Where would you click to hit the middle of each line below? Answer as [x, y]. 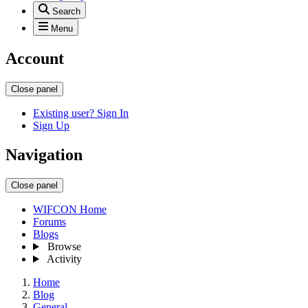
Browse [64, 247]
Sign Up [51, 126]
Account [35, 59]
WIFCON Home [70, 210]
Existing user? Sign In [81, 113]
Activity [64, 259]
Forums [49, 222]
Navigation [44, 155]
